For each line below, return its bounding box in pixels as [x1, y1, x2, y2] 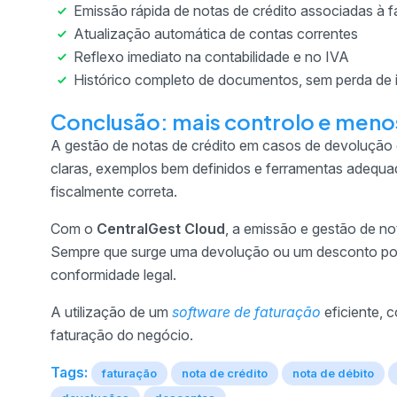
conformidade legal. [51, 265, 176, 284]
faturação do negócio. [51, 325, 193, 344]
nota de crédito [182, 365, 268, 380]
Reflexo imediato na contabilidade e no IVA [74, 47, 349, 66]
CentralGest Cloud [97, 219, 225, 237]
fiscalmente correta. [51, 182, 177, 200]
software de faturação [172, 302, 321, 321]
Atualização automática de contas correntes [74, 24, 358, 43]
